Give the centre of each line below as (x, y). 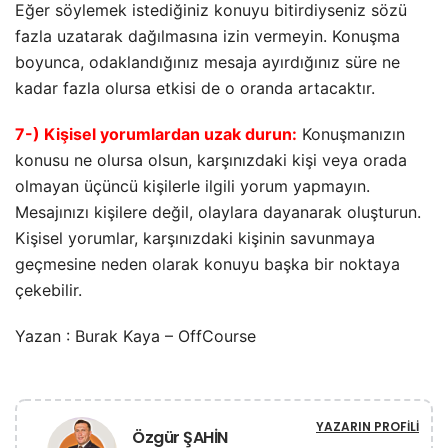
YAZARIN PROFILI (367, 426)
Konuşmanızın (353, 133)
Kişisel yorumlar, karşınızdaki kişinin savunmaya (195, 237)
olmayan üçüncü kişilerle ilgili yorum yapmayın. (192, 185)
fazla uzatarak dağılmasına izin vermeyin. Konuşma (207, 35)
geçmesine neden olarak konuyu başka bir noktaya (207, 263)
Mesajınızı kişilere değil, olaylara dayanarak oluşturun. (218, 211)
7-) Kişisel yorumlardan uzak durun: (156, 133)
